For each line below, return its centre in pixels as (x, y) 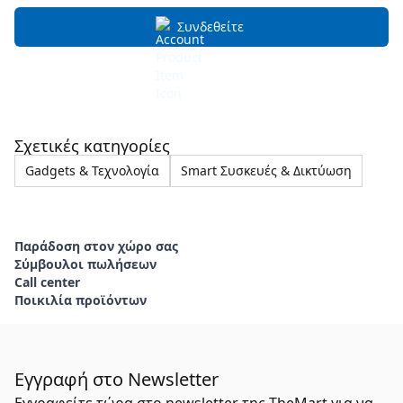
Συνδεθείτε (210, 27)
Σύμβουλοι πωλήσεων (85, 264)
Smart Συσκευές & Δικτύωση (266, 170)
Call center (47, 282)
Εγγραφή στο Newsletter (116, 379)
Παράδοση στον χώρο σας (96, 246)
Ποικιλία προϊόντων (81, 300)
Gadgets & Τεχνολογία (92, 170)
